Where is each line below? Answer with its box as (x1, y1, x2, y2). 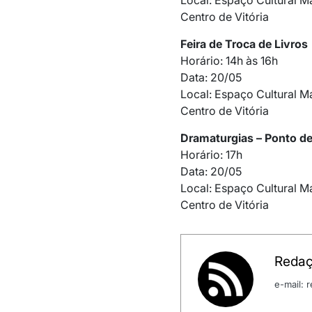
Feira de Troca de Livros (180, 37, 308, 52)
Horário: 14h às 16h (180, 54, 278, 68)
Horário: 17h (180, 148, 242, 162)
